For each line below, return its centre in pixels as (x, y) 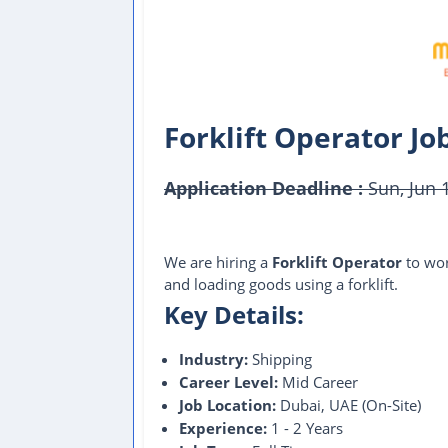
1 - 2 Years (305, 428)
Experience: (223, 428)
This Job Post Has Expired (258, 218)
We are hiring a (218, 262)
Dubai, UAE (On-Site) (348, 405)
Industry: (213, 359)
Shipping (280, 359)
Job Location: (227, 405)
